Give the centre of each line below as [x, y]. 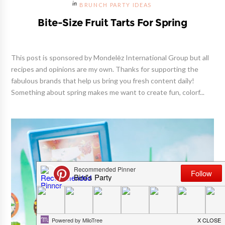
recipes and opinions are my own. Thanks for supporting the [105, 70]
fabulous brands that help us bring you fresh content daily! [103, 81]
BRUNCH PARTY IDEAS [116, 6]
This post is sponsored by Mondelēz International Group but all [110, 58]
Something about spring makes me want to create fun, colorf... [108, 93]
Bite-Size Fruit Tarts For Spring [113, 23]
